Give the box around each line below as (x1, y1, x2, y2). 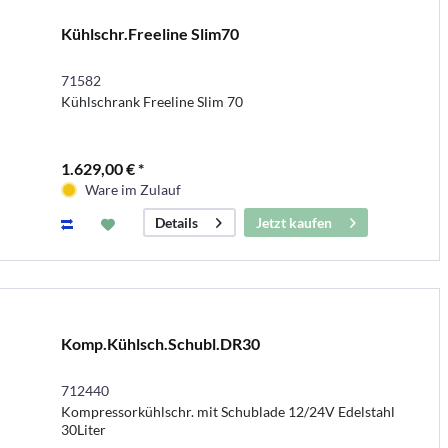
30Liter (60, 421, 106, 439)
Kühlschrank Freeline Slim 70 (60, 93, 243, 111)
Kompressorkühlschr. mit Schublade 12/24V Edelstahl (60, 403, 395, 421)
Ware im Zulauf (84, 181, 181, 199)
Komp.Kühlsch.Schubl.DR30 (60, 334, 260, 354)
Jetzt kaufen (255, 214, 332, 232)
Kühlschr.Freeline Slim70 (60, 24, 239, 44)
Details (154, 214, 198, 232)
